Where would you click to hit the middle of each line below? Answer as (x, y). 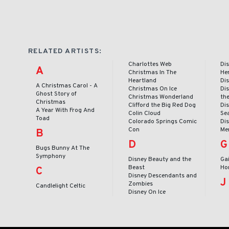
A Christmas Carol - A (67, 86)
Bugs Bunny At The (63, 148)
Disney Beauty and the (159, 159)
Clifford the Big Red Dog (162, 105)
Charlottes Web (150, 64)
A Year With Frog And (65, 110)
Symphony (51, 156)
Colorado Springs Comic (162, 121)
